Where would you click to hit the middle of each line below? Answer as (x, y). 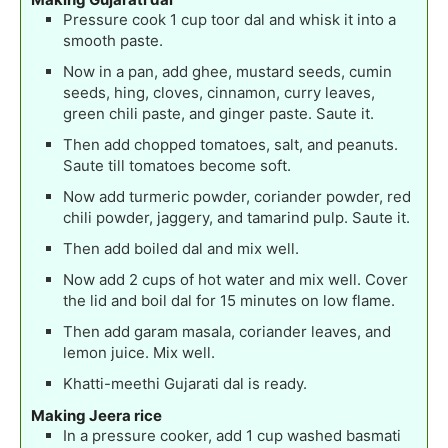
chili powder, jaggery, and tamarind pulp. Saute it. (236, 218)
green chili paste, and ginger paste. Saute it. (218, 114)
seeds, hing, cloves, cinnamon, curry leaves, (219, 93)
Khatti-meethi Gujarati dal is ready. (185, 384)
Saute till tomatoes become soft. (177, 166)
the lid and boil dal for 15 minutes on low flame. (229, 301)
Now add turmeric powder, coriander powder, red (237, 197)
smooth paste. (113, 41)
